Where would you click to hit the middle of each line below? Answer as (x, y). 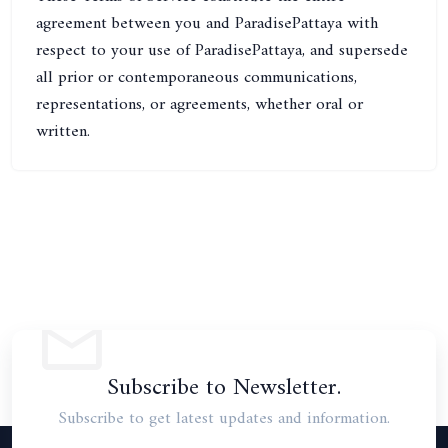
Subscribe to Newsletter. (224, 388)
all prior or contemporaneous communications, (196, 78)
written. (63, 132)
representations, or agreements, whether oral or (199, 105)
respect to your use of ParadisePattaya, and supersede (222, 51)
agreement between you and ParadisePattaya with (207, 24)
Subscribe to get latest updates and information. (224, 419)
